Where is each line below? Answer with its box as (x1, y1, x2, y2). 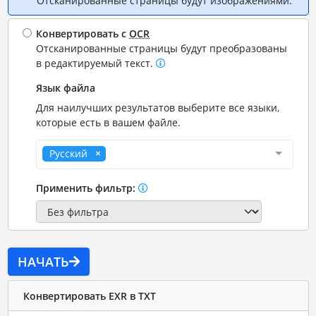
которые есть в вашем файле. (36, 116, 181, 129)
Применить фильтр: (36, 181, 139, 195)
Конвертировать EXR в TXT (23, 288, 156, 303)
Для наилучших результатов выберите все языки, (36, 101, 280, 114)
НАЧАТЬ (17, 253, 69, 271)
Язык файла (36, 81, 96, 95)
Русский (49, 147, 88, 160)
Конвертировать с (36, 27, 130, 40)
